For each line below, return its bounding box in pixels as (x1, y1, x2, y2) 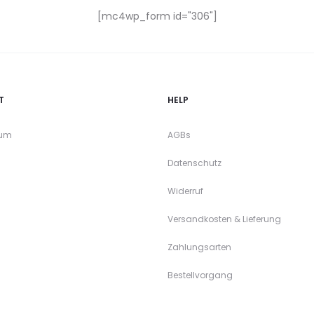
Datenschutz (168, 157, 221, 169)
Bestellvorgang (168, 269, 233, 281)
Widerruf (168, 185, 203, 197)
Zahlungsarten (168, 241, 231, 253)
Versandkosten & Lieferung (168, 213, 281, 225)
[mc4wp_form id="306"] (97, 9, 217, 23)
